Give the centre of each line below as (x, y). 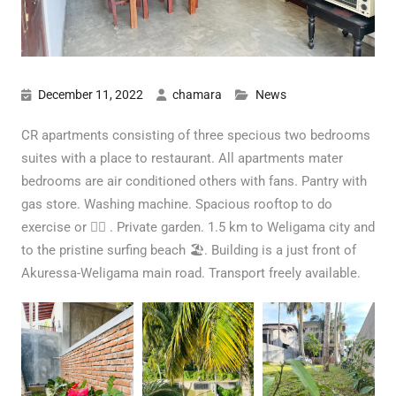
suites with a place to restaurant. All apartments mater (182, 158)
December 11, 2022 (90, 94)
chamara (197, 94)
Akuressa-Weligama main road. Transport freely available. (190, 273)
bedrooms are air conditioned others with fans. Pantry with (194, 181)
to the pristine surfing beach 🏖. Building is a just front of (188, 250)
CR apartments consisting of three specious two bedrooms (195, 135)
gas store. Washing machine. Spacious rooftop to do (176, 204)
